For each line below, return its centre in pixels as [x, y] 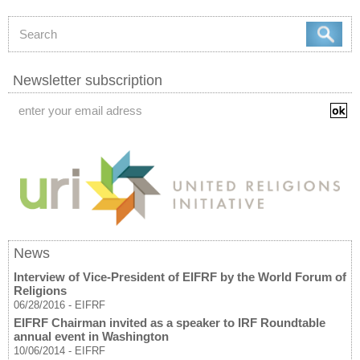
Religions [40, 291]
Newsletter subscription [88, 80]
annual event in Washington [91, 337]
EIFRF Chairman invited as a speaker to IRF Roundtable [170, 323]
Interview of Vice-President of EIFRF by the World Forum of [180, 277]
